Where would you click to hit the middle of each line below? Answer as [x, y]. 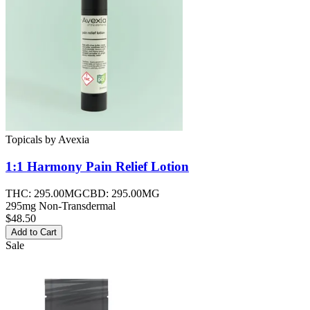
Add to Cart [34, 232]
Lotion [168, 166]
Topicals [24, 140]
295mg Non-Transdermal [61, 206]
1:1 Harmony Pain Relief [76, 166]
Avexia [74, 140]
